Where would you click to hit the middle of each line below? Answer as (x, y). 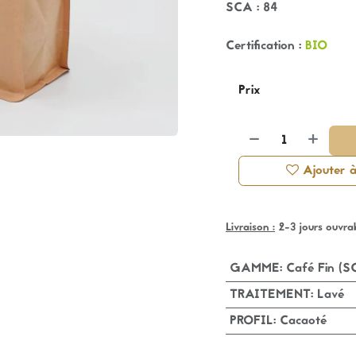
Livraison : (250, 228)
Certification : (265, 46)
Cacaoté (303, 321)
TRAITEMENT (270, 295)
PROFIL (251, 321)
